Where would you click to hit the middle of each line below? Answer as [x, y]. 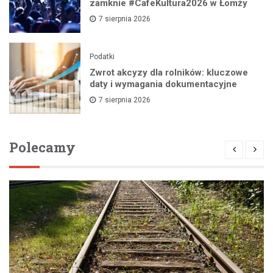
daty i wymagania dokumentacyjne [164, 84]
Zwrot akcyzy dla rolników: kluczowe [169, 73]
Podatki [102, 57]
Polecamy [42, 147]
